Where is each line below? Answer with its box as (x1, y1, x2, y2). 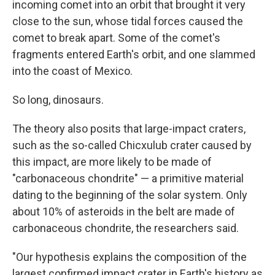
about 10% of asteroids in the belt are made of (12, 205, 235, 219)
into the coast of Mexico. (12, 64, 133, 78)
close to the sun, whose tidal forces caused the (12, 15, 243, 28)
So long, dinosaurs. (12, 93, 104, 107)
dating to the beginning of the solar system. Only (12, 188, 247, 202)
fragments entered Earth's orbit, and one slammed (12, 48, 255, 61)
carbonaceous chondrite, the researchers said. (12, 222, 239, 235)
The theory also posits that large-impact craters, (12, 122, 246, 136)
